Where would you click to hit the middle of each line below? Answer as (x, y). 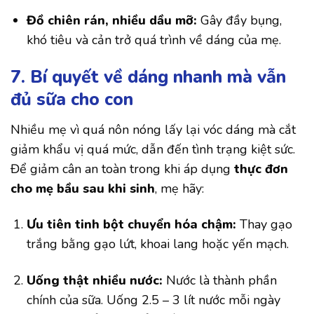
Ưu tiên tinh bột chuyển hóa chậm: (132, 225)
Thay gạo (265, 225)
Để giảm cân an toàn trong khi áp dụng (122, 169)
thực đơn (261, 169)
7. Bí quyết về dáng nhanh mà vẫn (148, 77)
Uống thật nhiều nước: (95, 280)
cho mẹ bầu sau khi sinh (83, 188)
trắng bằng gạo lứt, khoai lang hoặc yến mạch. (158, 244)
